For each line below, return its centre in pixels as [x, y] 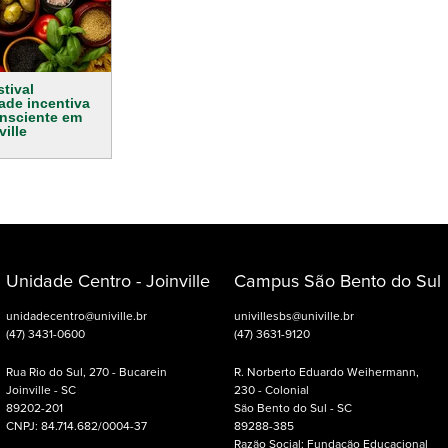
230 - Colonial [271, 391]
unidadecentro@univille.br [77, 317]
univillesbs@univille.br [294, 317]
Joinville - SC [41, 391]
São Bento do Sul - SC [293, 409]
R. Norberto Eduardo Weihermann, [326, 373]
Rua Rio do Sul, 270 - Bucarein [87, 373]
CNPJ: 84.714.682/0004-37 [77, 427]
